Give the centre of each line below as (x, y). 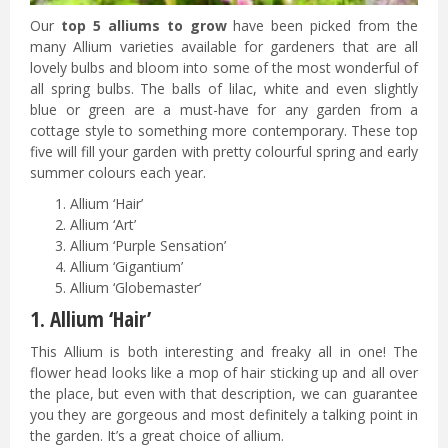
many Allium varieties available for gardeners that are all (224, 47)
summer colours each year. (120, 173)
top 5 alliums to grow (143, 26)
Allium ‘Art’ (103, 225)
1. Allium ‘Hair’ (93, 319)
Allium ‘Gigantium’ (126, 267)
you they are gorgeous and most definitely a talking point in (224, 415)
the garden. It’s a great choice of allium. (157, 436)
